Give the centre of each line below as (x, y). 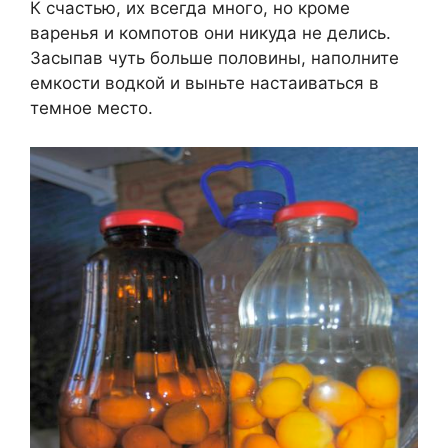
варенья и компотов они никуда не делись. (210, 33)
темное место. (91, 108)
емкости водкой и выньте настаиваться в (204, 83)
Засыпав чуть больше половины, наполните (214, 58)
